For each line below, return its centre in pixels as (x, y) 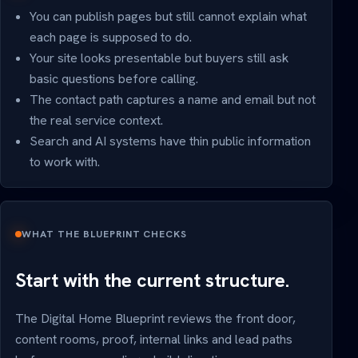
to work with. (65, 162)
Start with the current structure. (152, 280)
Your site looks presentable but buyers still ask (159, 58)
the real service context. (96, 121)
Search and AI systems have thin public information (170, 141)
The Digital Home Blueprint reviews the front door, (155, 318)
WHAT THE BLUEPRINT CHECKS (105, 234)
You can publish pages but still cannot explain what (168, 17)
